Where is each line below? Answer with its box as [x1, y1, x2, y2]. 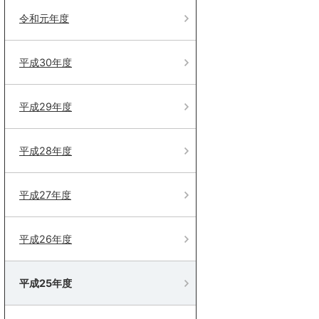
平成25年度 [19, 277, 72, 289]
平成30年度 [19, 56, 72, 68]
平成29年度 [19, 100, 72, 113]
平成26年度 [19, 233, 72, 245]
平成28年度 [19, 145, 72, 157]
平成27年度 [19, 189, 71, 201]
